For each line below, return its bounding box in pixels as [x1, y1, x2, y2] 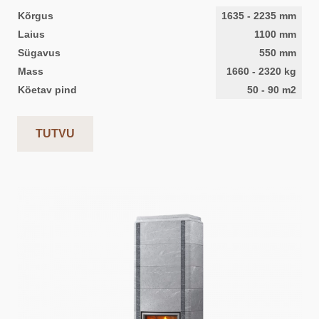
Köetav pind [18, 84, 77, 95]
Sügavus [18, 47, 61, 58]
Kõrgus [18, 10, 53, 21]
